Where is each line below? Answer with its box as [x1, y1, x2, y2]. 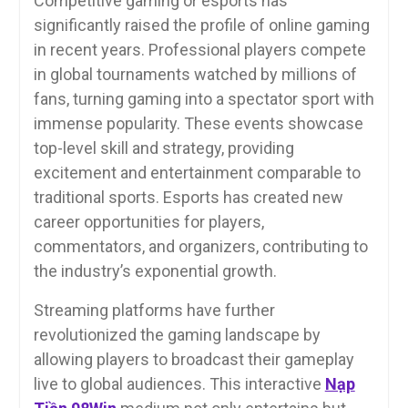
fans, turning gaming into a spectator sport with [33, 88, 374, 108]
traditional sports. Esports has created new [33, 187, 343, 207]
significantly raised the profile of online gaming [33, 15, 370, 35]
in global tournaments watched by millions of [33, 64, 357, 84]
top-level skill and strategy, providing [33, 138, 294, 158]
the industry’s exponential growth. [33, 260, 277, 280]
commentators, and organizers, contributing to [33, 236, 368, 256]
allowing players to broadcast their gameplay [33, 349, 354, 369]
